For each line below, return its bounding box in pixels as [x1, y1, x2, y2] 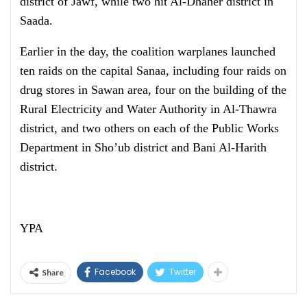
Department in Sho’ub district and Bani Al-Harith [20, 140, 267, 154]
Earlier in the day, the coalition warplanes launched [20, 45, 275, 58]
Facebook [95, 266, 136, 278]
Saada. [20, 14, 53, 27]
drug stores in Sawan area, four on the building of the [20, 83, 286, 97]
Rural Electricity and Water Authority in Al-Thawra [20, 102, 277, 116]
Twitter [169, 266, 196, 278]
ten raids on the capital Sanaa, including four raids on [20, 64, 286, 77]
